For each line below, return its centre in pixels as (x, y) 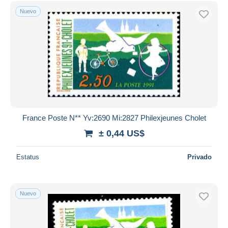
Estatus (28, 157)
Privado (199, 157)
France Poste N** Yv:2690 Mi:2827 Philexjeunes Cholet (114, 118)
